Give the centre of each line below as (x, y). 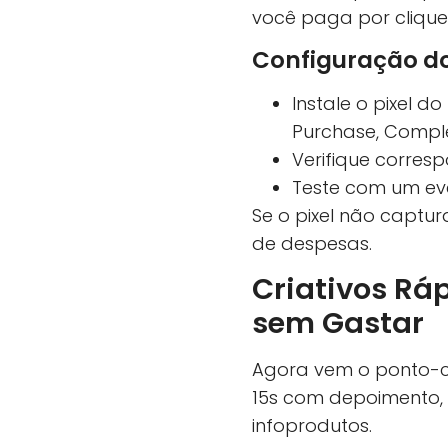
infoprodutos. (312, 425)
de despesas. (312, 243)
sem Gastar (338, 322)
